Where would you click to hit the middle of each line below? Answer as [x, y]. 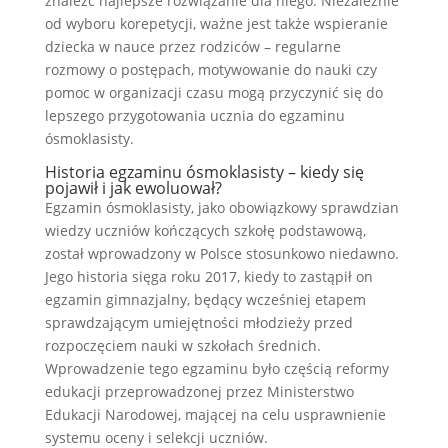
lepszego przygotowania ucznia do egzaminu [194, 115]
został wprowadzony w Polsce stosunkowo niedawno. [221, 253]
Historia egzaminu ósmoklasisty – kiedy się [204, 171]
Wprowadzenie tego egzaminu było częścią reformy [216, 368]
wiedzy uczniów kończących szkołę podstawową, [205, 230]
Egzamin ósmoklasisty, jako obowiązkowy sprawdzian [221, 207]
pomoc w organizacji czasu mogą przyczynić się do [213, 92]
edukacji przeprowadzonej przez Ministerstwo [199, 391]
